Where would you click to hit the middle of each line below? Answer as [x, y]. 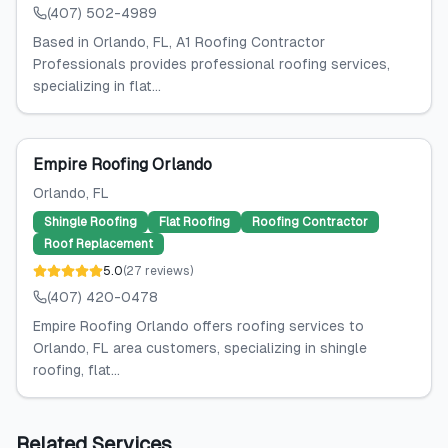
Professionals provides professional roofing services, [211, 64]
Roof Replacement [98, 244]
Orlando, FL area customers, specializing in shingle [200, 348]
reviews [167, 271]
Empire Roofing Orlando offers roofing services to [198, 326]
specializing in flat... [97, 86]
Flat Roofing [194, 222]
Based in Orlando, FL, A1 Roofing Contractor [179, 42]
